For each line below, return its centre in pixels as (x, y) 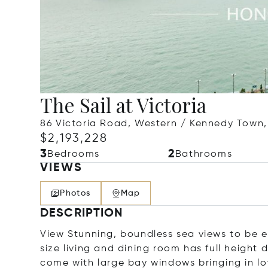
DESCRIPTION (82, 214)
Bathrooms (204, 154)
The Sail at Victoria (124, 105)
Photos (75, 193)
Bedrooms (74, 154)
